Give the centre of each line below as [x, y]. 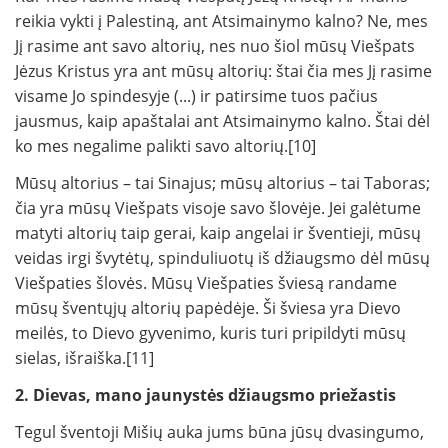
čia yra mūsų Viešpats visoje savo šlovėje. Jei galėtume [218, 208]
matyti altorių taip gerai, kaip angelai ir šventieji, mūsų [218, 233]
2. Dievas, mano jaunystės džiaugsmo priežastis [205, 395]
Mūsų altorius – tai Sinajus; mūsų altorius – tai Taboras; [222, 183]
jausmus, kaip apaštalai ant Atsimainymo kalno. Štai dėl [222, 121]
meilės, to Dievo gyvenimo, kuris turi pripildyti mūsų [210, 333]
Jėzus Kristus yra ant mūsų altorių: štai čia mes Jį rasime [223, 71]
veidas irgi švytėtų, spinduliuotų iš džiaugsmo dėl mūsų [222, 258]
